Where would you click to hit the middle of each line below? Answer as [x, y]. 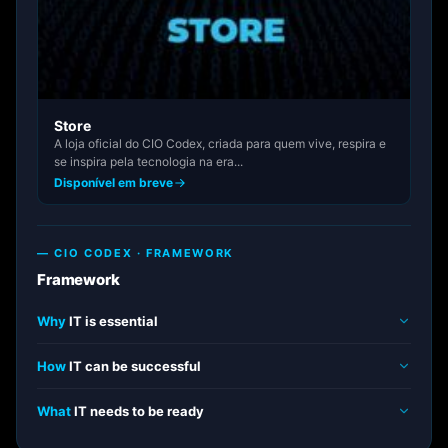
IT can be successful [133, 366]
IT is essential [112, 321]
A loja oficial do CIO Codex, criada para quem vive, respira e [220, 143]
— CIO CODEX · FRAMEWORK [135, 253]
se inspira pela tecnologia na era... [148, 161]
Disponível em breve [113, 182]
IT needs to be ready [137, 411]
